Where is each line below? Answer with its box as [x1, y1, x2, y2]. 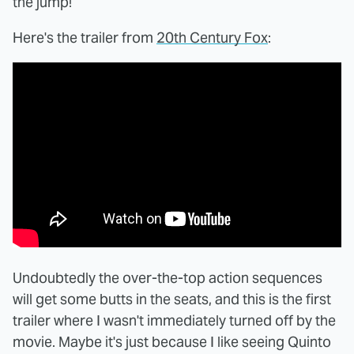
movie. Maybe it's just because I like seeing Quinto [13, 333, 331, 352]
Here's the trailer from [13, 28, 156, 47]
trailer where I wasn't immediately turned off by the [13, 311, 336, 330]
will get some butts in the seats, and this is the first [13, 290, 331, 309]
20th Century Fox [156, 28, 268, 47]
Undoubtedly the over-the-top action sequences [13, 269, 322, 288]
